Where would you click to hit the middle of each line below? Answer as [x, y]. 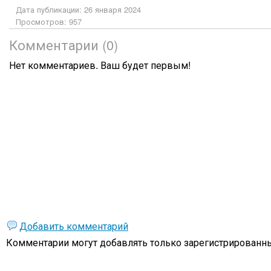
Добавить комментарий [74, 226]
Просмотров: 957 [49, 21]
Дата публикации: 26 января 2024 [78, 9]
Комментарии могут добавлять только [95, 242]
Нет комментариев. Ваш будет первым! [100, 65]
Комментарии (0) [64, 44]
